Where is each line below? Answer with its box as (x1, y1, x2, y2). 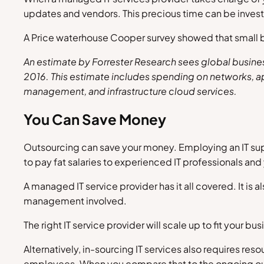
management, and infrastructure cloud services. (24, 85, 237, 98)
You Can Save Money (24, 110, 166, 128)
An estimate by (24, 55, 92, 68)
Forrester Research (92, 55, 176, 68)
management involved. (24, 194, 127, 207)
